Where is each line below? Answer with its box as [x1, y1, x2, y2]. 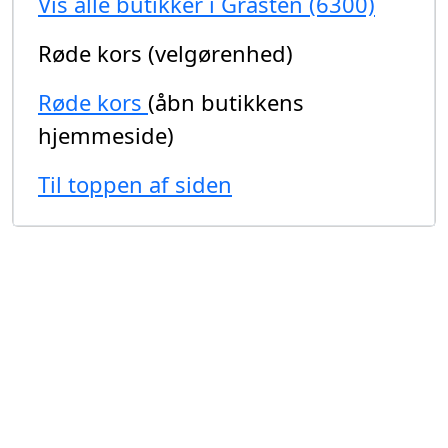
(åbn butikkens [148, 87, 304, 118]
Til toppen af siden [38, 169, 232, 200]
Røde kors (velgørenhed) [38, 38, 293, 69]
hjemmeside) [38, 120, 174, 151]
